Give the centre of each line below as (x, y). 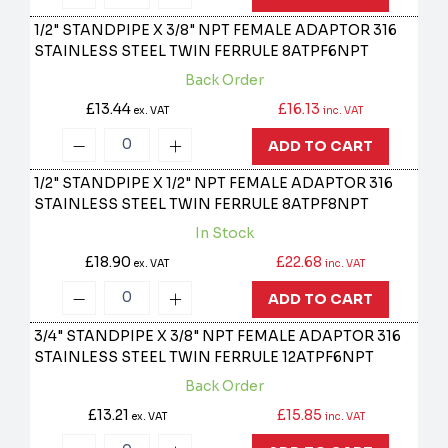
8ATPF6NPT (326, 51)
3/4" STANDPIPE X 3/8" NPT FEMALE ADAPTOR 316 (218, 336)
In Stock (224, 233)
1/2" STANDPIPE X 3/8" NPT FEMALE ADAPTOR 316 (216, 30)
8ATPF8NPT (326, 204)
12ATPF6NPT (328, 357)
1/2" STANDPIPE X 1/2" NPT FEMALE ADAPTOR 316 (214, 183)
